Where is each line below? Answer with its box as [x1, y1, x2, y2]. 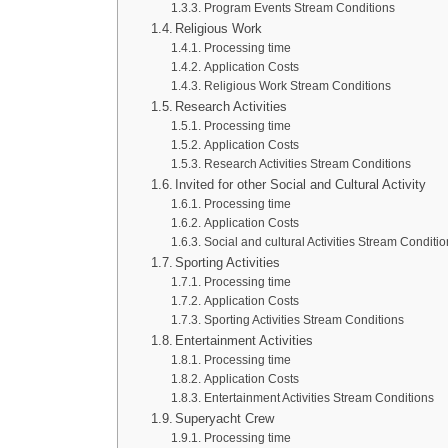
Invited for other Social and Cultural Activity [175, 177, 427, 192]
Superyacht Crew [175, 411, 275, 426]
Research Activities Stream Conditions [203, 157, 411, 170]
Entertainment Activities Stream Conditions [203, 391, 434, 404]
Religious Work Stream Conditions [203, 79, 391, 92]
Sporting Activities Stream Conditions [203, 313, 404, 326]
